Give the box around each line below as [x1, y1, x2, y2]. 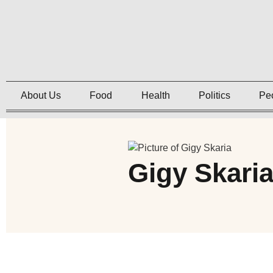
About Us [20, 90, 61, 101]
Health [141, 90, 170, 101]
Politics [198, 90, 230, 101]
